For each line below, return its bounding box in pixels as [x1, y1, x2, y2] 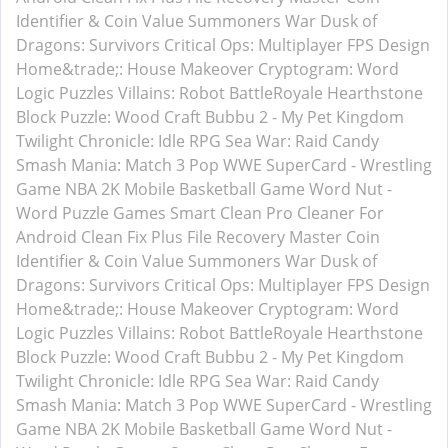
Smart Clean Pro [170, 202, 293, 224]
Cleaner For [297, 202, 384, 224]
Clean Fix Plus [81, 226, 183, 248]
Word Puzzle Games [16, 202, 166, 224]
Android [16, 226, 77, 248]
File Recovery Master [187, 226, 342, 248]
